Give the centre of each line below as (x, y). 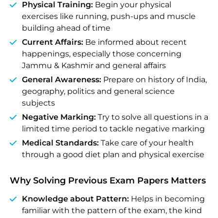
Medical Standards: (60, 143)
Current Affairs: (53, 42)
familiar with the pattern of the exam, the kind (112, 210)
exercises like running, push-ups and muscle (109, 16)
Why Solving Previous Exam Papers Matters (108, 181)
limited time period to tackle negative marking (113, 129)
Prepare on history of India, (155, 80)
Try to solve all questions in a (152, 117)
